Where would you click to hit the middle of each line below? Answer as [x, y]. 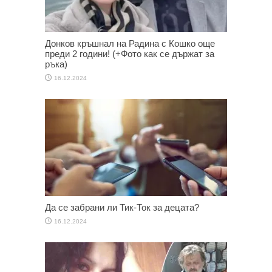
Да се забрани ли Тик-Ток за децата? [122, 207]
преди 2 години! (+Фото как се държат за [130, 53]
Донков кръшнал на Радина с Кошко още [130, 43]
